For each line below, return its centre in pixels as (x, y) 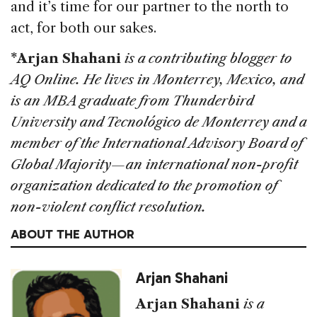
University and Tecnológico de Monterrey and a (158, 122)
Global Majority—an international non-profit (154, 164)
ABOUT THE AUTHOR (73, 234)
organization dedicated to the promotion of (144, 185)
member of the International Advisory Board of (157, 143)
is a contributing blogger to (208, 58)
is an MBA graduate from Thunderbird (132, 100)
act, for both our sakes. (83, 28)
